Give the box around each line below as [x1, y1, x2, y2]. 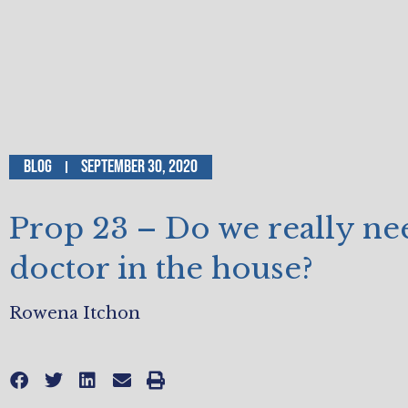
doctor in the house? [9, 250, 313, 288]
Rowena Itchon [9, 303, 140, 324]
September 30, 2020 [81, 156, 198, 178]
